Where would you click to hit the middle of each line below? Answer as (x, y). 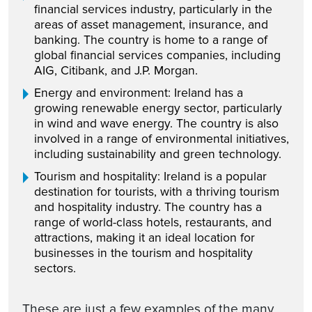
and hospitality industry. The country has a (148, 207)
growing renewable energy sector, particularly (158, 108)
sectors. (55, 268)
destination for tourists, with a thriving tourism (157, 192)
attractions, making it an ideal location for (145, 237)
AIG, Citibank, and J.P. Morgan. (116, 70)
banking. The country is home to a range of (151, 40)
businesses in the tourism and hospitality (143, 253)
